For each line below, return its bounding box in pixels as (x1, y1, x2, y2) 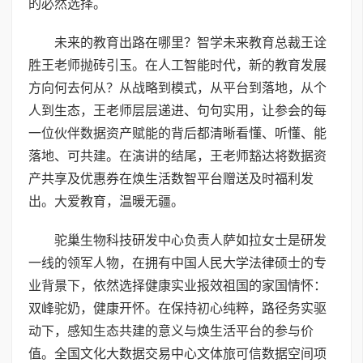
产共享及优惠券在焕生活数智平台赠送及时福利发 (28, 172, 314, 186)
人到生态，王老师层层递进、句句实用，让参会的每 (28, 104, 327, 118)
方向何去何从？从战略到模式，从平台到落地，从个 (28, 81, 327, 96)
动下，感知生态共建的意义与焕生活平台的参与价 (28, 324, 314, 339)
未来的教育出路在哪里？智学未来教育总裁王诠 (54, 36, 327, 50)
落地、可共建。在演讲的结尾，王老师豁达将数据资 (28, 149, 327, 164)
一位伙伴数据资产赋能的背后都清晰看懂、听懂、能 (28, 126, 327, 141)
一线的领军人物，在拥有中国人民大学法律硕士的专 (28, 256, 327, 271)
